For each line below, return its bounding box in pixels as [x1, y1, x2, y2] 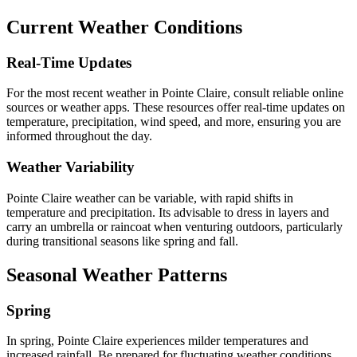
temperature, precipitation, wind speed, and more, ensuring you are [6, 115, 341, 129]
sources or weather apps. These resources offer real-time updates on [6, 100, 345, 115]
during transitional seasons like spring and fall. [6, 233, 238, 248]
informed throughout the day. [6, 129, 152, 143]
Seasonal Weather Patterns [6, 264, 227, 285]
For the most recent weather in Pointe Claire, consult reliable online [6, 86, 343, 100]
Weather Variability [6, 159, 135, 175]
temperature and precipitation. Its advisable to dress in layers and [6, 205, 329, 219]
